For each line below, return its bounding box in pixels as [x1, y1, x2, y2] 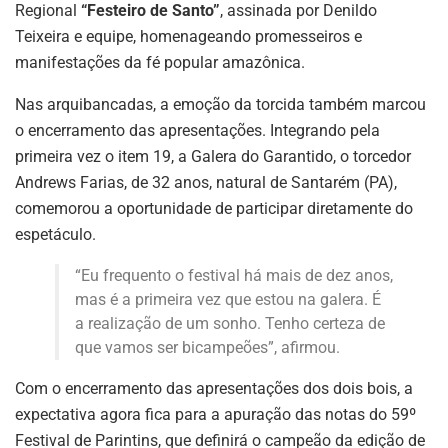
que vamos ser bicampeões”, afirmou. [75, 337, 340, 357]
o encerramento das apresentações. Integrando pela [15, 120, 380, 140]
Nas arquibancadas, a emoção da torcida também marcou [15, 94, 426, 114]
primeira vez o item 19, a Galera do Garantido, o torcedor [15, 146, 411, 166]
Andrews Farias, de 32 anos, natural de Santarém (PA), [15, 172, 397, 192]
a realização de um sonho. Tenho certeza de [75, 313, 385, 333]
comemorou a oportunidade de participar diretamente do [15, 198, 413, 218]
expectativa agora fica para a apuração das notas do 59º [15, 404, 416, 424]
